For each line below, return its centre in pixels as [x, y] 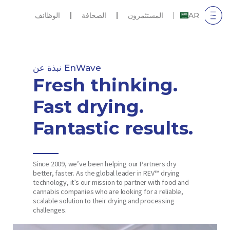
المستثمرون [146, 15]
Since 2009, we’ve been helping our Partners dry [105, 164]
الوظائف [47, 15]
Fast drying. [88, 106]
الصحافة [94, 15]
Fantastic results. [113, 128]
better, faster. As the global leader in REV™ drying [106, 173]
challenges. [50, 210]
